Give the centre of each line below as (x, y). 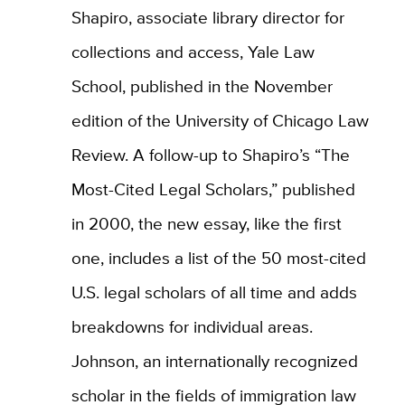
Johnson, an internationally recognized (214, 360)
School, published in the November (202, 85)
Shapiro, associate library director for (207, 17)
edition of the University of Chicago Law (220, 120)
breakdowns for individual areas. (192, 326)
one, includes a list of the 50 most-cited (218, 257)
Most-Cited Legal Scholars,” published (213, 188)
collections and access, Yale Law (193, 51)
